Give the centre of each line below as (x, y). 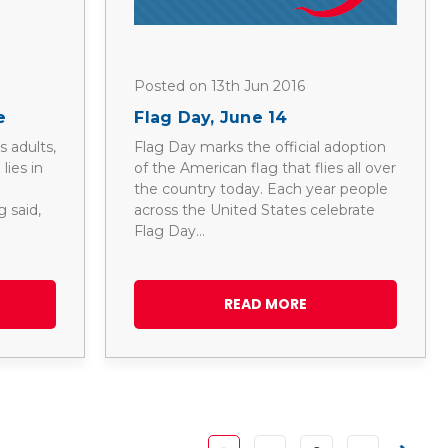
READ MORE (265, 303)
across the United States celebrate (255, 209)
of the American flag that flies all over (265, 167)
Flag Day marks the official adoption (260, 146)
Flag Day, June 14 (211, 117)
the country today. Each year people (261, 188)
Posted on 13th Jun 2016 (220, 86)
